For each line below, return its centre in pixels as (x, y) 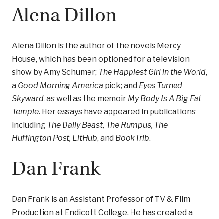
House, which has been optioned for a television (101, 59)
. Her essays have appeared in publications (117, 112)
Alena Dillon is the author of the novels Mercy (96, 46)
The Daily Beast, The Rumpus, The (107, 125)
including (29, 125)
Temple (25, 112)
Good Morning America (60, 85)
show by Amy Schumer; (55, 72)
